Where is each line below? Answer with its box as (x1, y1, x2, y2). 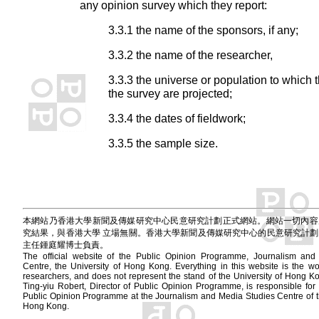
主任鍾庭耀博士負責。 (23, 240, 108, 250)
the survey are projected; (108, 87, 232, 100)
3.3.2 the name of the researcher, (108, 48, 273, 61)
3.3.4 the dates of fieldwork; (108, 112, 246, 125)
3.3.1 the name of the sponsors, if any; (108, 23, 298, 36)
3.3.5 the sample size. (108, 137, 218, 150)
